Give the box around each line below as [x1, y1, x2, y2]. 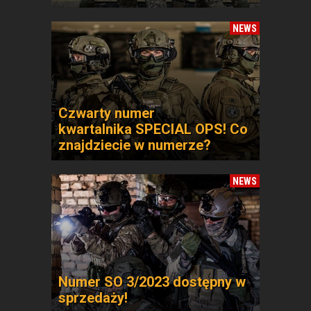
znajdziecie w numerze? [58, 137, 211, 153]
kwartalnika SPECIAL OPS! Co [58, 121, 248, 137]
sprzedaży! [58, 289, 128, 306]
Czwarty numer [58, 105, 155, 121]
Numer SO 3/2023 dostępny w [58, 274, 246, 290]
